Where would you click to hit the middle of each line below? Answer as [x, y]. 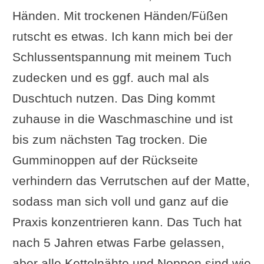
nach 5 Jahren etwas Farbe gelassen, [118, 242]
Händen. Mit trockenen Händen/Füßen [120, 15]
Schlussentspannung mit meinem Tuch [122, 57]
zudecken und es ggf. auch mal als [110, 77]
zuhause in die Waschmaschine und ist [122, 118]
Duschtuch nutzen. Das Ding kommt [113, 98]
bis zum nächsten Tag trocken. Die [110, 139]
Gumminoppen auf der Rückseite [105, 160]
